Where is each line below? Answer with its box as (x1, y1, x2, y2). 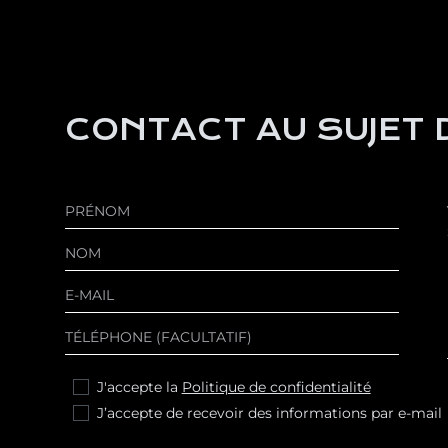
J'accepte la (96, 378, 182, 396)
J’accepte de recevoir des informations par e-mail (96, 404, 442, 422)
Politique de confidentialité (181, 378, 371, 396)
